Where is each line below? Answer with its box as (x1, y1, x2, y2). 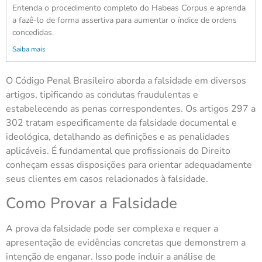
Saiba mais (12, 44, 46, 54)
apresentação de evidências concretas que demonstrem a (6, 236, 246, 250)
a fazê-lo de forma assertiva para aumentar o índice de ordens (12, 14, 237, 26)
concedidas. (12, 26, 54, 38)
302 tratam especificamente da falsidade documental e (6, 116, 237, 129)
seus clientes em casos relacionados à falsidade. (6, 172, 208, 185)
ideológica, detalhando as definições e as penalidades (6, 130, 230, 143)
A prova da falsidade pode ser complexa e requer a (6, 222, 218, 236)
